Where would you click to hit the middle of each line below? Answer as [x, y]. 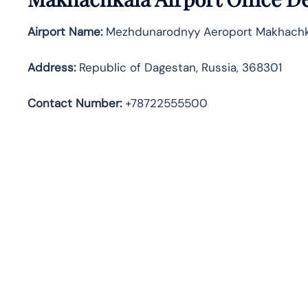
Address [51, 67]
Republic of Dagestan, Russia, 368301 [179, 67]
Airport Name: [65, 31]
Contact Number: [75, 103]
